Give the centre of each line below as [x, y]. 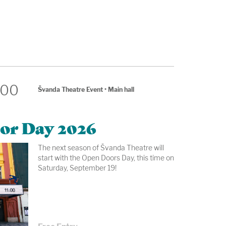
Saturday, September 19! [77, 167]
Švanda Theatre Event [70, 90]
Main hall [121, 90]
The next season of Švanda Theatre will [101, 147]
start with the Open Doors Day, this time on [106, 157]
